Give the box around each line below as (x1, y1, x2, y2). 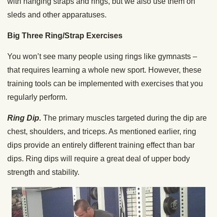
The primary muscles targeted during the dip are (43, 114, 207, 122)
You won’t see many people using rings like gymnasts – (7, 52, 197, 61)
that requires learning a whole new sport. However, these (7, 66, 201, 74)
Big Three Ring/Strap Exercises (7, 31, 123, 40)
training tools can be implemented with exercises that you (7, 79, 203, 88)
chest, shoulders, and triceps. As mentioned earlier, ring (7, 127, 196, 136)
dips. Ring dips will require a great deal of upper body (7, 155, 190, 163)
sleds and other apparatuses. (7, 11, 107, 19)
